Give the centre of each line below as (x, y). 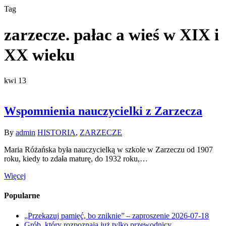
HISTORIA (56, 133)
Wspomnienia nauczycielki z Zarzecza (103, 111)
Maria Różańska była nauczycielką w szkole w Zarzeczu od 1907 (108, 150)
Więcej (15, 176)
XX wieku (39, 55)
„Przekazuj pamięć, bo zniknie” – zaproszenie (97, 215)
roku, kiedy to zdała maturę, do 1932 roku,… (76, 159)
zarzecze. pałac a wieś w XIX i (111, 35)
